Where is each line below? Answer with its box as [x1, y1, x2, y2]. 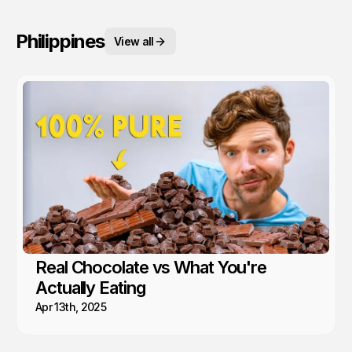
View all [113, 35, 154, 49]
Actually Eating [35, 277, 145, 298]
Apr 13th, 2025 [35, 299, 107, 313]
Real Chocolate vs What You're [35, 256, 267, 277]
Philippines [16, 29, 104, 53]
